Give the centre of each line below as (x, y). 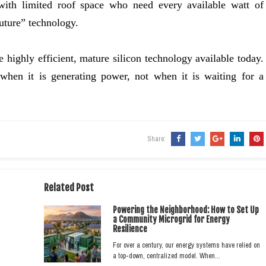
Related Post (69, 188)
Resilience (130, 229)
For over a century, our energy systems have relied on (186, 245)
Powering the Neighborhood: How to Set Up (186, 210)
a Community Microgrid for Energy (171, 219)
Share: (157, 139)
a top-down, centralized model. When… (167, 256)
